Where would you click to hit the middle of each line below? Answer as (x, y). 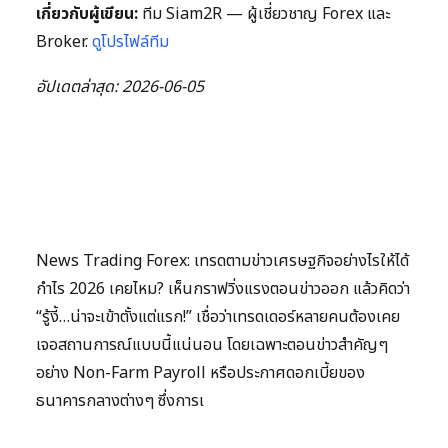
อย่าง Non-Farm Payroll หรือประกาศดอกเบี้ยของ (200, 372)
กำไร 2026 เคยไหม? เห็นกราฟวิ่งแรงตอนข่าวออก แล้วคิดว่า (223, 288)
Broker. (64, 41)
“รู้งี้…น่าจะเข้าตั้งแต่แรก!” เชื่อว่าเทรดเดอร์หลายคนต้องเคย (218, 316)
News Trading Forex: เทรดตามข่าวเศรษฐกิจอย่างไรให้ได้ (222, 260)
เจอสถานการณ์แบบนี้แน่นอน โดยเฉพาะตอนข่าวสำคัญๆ (212, 344)
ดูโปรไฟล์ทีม (130, 41)
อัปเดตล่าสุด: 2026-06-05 (120, 86)
